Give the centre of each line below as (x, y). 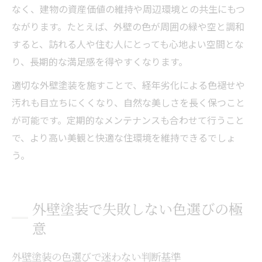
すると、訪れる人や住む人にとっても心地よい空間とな (128, 44)
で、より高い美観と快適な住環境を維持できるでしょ (124, 137)
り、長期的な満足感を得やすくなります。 (100, 61)
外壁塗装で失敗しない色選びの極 (137, 208)
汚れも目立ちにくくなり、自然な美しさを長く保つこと (128, 102)
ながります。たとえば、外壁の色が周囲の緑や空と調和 (128, 26)
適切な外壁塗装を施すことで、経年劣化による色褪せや (128, 85)
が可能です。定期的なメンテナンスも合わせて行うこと (128, 120)
